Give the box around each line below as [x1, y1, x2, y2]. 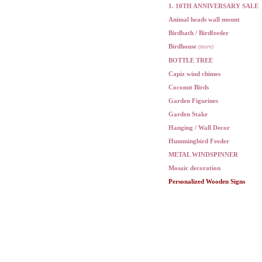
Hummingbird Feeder [168, 137, 229, 144]
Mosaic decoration [168, 164, 220, 171]
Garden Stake [168, 111, 208, 118]
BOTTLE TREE [168, 57, 213, 64]
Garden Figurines [168, 97, 218, 104]
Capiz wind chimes [168, 70, 220, 77]
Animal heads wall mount [168, 16, 240, 23]
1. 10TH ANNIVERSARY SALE [168, 2, 258, 9]
